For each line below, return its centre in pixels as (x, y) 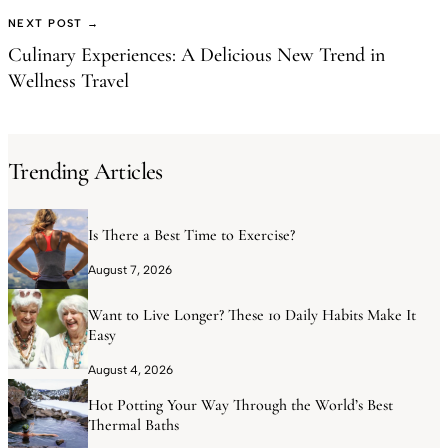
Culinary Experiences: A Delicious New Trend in (196, 54)
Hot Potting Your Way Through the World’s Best (240, 405)
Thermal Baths (133, 425)
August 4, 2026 (130, 370)
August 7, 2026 (130, 270)
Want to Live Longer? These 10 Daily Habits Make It (252, 315)
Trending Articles (85, 171)
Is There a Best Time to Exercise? (191, 235)
